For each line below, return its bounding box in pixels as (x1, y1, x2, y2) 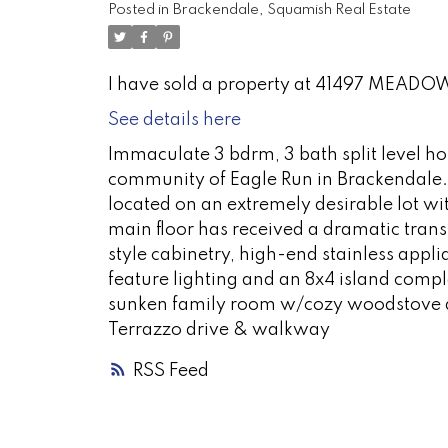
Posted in (107, 3, 169, 18)
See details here (107, 111, 241, 130)
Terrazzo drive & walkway (107, 321, 330, 340)
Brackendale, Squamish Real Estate (172, 3, 411, 18)
